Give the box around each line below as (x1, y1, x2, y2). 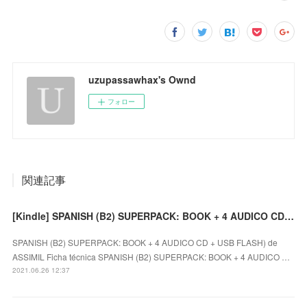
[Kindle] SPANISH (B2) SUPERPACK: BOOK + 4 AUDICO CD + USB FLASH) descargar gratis (284, 209, 295, 223)
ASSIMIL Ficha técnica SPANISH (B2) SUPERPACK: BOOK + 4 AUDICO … (12, 251, 291, 263)
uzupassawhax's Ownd (88, 73, 197, 87)
